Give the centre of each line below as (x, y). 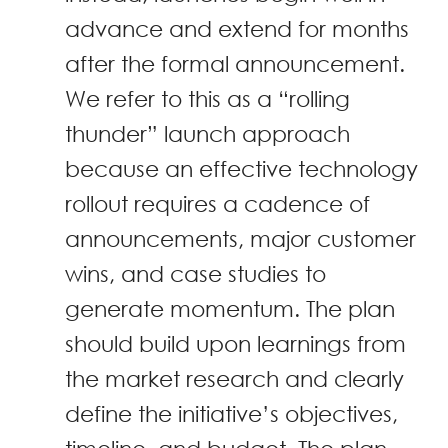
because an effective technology (241, 169)
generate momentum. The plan (230, 309)
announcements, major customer (240, 239)
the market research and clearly (234, 379)
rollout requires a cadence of (217, 204)
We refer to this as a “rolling (207, 99)
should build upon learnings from (235, 344)
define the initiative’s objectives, (231, 414)
